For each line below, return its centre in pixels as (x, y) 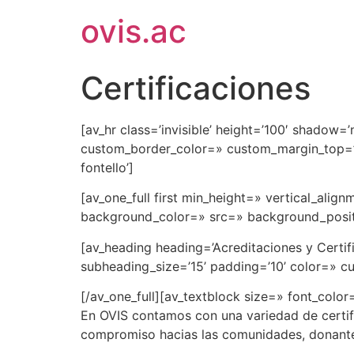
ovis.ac (134, 31)
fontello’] (107, 168)
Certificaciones (196, 88)
